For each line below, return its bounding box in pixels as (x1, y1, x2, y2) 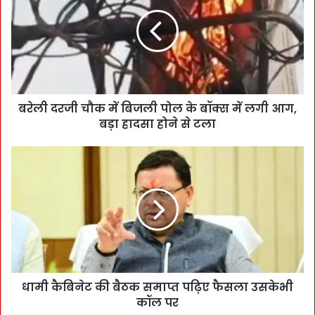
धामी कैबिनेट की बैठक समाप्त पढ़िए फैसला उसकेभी (22, 278, 293, 295)
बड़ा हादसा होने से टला (99, 115, 216, 132)
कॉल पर (136, 294, 179, 311)
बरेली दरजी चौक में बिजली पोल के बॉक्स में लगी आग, (18, 100, 297, 117)
